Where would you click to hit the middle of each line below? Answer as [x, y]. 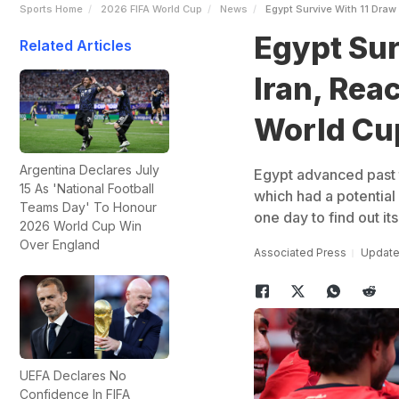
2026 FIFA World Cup [151, 9]
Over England [60, 245]
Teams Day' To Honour [88, 208]
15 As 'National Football [87, 189]
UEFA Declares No [73, 376]
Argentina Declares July [90, 170]
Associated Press [300, 252]
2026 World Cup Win [81, 226]
